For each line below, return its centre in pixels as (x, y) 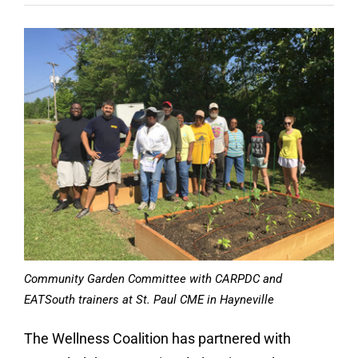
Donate (46, 48)
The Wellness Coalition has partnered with (157, 338)
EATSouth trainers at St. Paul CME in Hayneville (149, 300)
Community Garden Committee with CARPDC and (153, 279)
